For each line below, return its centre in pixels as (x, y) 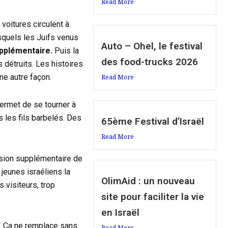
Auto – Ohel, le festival (152, 46)
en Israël (121, 213)
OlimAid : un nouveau (148, 181)
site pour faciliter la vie (153, 197)
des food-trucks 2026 (150, 62)
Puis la (66, 51)
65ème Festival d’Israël (153, 122)
